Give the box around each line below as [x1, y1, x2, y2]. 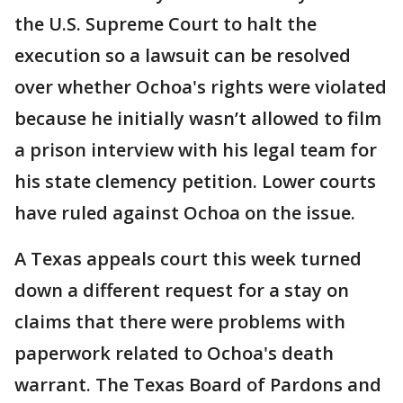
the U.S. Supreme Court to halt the [14, 12, 317, 37]
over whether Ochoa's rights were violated [14, 75, 387, 100]
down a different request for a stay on [14, 278, 349, 303]
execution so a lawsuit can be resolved [14, 43, 351, 68]
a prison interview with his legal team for [14, 138, 377, 163]
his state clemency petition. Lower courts [14, 169, 376, 194]
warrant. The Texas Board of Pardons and [14, 372, 381, 398]
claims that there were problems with [14, 309, 345, 335]
